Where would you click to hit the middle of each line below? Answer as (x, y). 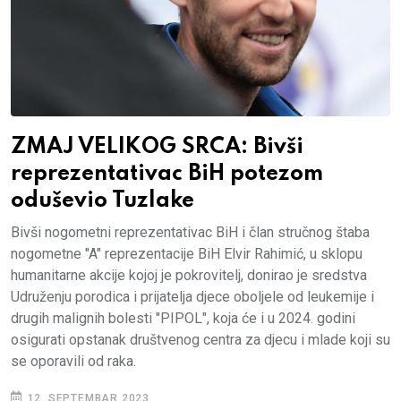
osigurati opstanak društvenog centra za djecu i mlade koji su (200, 340)
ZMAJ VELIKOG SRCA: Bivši (157, 148)
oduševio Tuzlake (102, 201)
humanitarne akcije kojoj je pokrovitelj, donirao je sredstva (189, 276)
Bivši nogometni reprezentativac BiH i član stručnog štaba (190, 233)
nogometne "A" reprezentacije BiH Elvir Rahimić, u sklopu (187, 254)
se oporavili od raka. (73, 362)
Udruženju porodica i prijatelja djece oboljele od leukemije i (192, 297)
